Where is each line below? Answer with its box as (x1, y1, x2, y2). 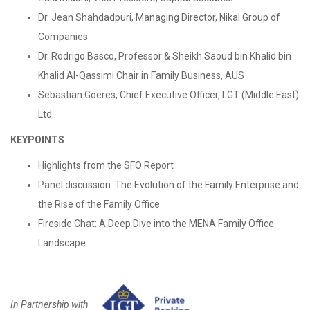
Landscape (38, 237, 86, 248)
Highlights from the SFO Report (38, 160, 174, 171)
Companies (38, 31, 88, 42)
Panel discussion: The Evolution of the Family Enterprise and (38, 179, 299, 190)
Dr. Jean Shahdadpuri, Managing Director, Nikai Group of (38, 12, 280, 23)
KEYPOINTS (10, 134, 64, 145)
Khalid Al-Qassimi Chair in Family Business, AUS (38, 70, 244, 81)
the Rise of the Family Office (38, 199, 160, 210)
